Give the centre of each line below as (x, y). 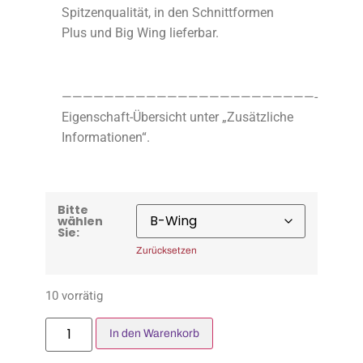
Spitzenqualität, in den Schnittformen (168, 13)
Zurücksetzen (167, 250)
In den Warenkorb (155, 334)
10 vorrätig (74, 296)
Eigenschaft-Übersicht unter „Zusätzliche (177, 117)
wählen (80, 221)
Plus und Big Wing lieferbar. (140, 33)
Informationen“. (106, 138)
